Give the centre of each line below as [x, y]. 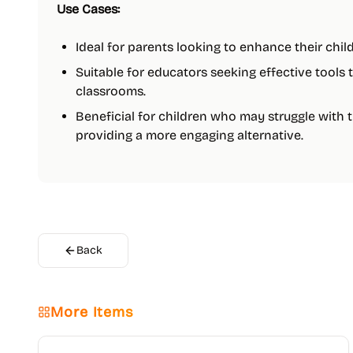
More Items [92, 312]
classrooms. [111, 91]
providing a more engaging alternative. [190, 135]
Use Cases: [88, 9]
